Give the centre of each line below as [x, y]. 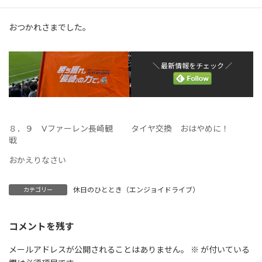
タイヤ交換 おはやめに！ [180, 128]
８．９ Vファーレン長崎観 [61, 128]
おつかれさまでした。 [50, 27]
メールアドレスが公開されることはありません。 [99, 250]
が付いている [224, 250]
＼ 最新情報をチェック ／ [192, 65]
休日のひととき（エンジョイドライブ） [136, 189]
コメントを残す [42, 226]
